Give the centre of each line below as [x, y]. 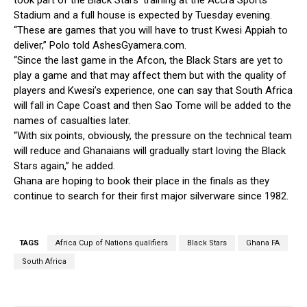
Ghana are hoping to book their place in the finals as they [142, 181]
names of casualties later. [72, 121]
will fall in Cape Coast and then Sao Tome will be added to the [152, 106]
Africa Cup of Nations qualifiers [112, 243]
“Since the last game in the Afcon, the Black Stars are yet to [148, 61]
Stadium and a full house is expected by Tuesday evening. [143, 15]
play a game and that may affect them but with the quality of [150, 76]
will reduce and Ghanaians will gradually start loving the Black [150, 151]
